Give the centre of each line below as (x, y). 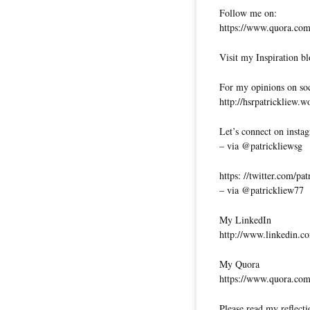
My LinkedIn (245, 220)
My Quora (239, 264)
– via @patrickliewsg (261, 146)
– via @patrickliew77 (262, 190)
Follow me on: (248, 13)
